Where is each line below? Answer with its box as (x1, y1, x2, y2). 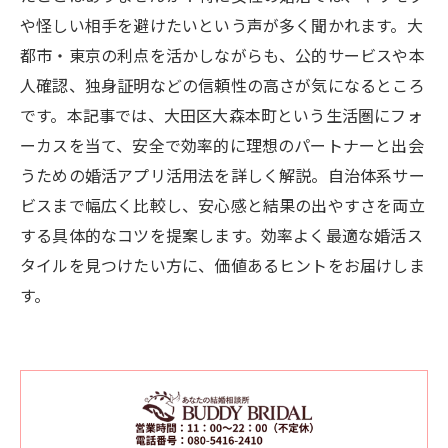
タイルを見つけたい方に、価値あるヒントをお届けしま (20, 253, 425, 278)
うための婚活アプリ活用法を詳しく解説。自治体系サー (20, 163, 425, 188)
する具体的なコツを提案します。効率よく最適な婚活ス (20, 223, 423, 248)
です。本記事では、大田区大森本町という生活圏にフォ (20, 103, 423, 128)
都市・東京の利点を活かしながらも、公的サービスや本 (20, 43, 425, 68)
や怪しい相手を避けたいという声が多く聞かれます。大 (20, 13, 423, 38)
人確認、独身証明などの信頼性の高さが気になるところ (20, 73, 425, 98)
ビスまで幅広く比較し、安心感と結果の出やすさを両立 (20, 193, 425, 218)
